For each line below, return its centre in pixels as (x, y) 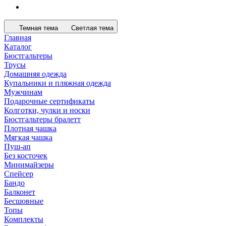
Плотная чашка (30, 128)
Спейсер (19, 174)
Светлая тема (92, 28)
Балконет (20, 192)
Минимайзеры (29, 165)
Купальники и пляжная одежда (58, 83)
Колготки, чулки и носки (47, 110)
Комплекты (24, 219)
